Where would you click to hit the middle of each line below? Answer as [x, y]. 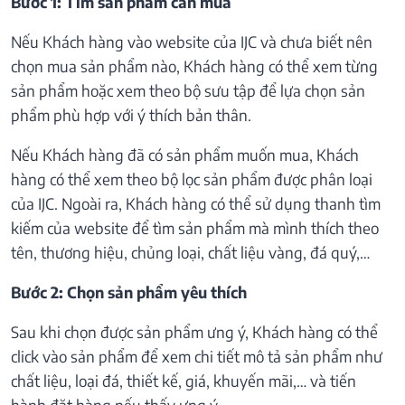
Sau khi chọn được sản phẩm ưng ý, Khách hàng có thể [194, 331]
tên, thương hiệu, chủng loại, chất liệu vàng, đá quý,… [190, 252]
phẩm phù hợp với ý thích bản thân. [131, 114]
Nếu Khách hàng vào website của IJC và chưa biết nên [192, 41]
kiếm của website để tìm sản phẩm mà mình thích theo [195, 227]
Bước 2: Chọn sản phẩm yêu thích [129, 292]
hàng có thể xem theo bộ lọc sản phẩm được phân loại [192, 179]
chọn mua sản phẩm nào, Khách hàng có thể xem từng [194, 66]
